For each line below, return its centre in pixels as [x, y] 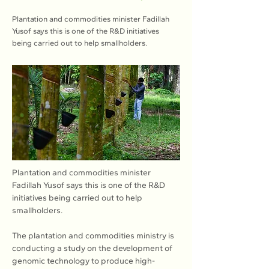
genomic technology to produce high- [83, 261]
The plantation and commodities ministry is [94, 236]
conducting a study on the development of [93, 248]
